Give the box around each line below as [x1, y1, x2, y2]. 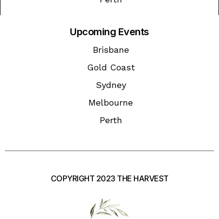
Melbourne [88, 97, 133, 108]
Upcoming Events [70, 25, 149, 38]
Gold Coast [87, 62, 135, 72]
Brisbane [92, 44, 129, 55]
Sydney [95, 79, 126, 90]
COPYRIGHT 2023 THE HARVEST [50, 173, 169, 183]
